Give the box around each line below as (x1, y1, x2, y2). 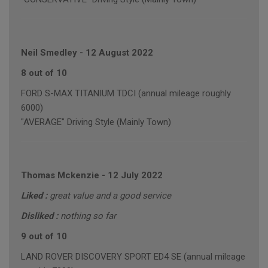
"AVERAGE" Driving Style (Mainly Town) (21, 117, 171, 128)
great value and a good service (50, 190, 171, 202)
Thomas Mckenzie (21, 170, 99, 181)
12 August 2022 (86, 47, 153, 59)
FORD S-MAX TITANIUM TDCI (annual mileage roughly (21, 88, 231, 99)
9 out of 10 (21, 231, 67, 242)
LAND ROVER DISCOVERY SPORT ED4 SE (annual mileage (21, 251, 245, 263)
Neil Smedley (21, 47, 77, 59)
